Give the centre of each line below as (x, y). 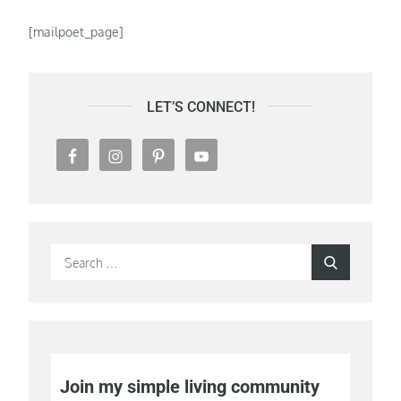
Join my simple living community (190, 387)
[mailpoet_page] (77, 32)
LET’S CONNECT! (200, 107)
